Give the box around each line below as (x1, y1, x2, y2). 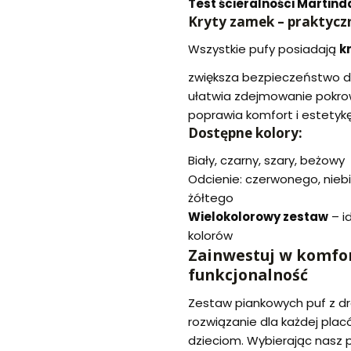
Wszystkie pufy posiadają (188, 41, 339, 58)
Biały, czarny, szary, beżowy (188, 152, 345, 169)
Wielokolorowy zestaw (188, 208, 328, 226)
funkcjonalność (188, 264, 308, 286)
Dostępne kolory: (188, 124, 302, 143)
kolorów (188, 227, 233, 244)
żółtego (188, 190, 233, 207)
